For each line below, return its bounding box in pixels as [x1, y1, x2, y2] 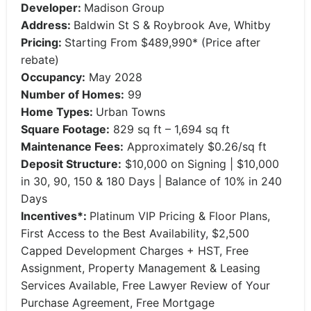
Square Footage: [21, 122, 110, 136]
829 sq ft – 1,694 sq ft [110, 122, 230, 136]
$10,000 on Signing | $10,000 [121, 157, 279, 171]
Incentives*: [21, 209, 90, 223]
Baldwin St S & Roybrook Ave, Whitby [74, 18, 271, 32]
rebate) [21, 53, 59, 67]
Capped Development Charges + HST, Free [21, 244, 249, 258]
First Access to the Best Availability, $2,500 [21, 226, 249, 240]
